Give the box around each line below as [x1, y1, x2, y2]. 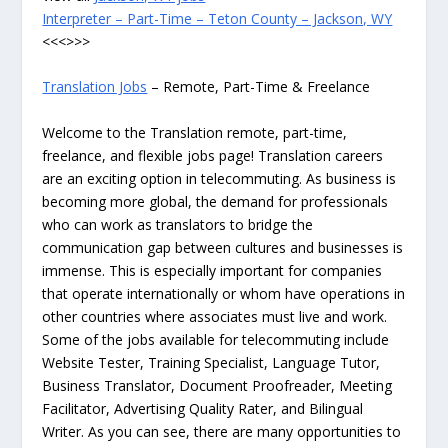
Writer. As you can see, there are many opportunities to [42, 421, 402, 441]
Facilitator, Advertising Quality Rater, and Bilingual [42, 398, 364, 418]
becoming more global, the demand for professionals [42, 191, 389, 211]
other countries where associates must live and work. [42, 306, 388, 326]
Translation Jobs [42, 77, 148, 97]
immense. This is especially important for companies [42, 260, 383, 280]
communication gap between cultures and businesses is [42, 237, 404, 257]
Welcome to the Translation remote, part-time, [42, 122, 348, 142]
